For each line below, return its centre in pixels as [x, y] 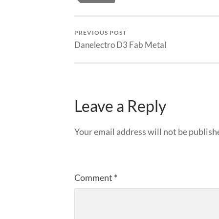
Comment [94, 178]
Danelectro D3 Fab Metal [120, 45]
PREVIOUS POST [100, 33]
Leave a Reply [120, 106]
